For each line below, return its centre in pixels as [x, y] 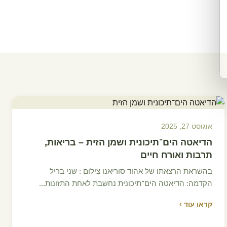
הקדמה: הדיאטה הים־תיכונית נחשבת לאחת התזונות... [125, 183]
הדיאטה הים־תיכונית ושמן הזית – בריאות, [128, 142]
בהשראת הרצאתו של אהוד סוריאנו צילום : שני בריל [131, 171]
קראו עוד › [196, 204]
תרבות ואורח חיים [176, 155]
